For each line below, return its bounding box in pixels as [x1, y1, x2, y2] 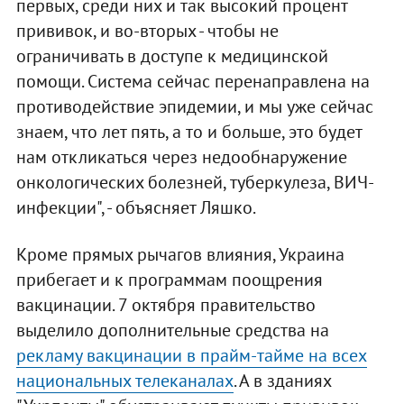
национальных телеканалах [15, 369, 234, 393]
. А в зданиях [233, 369, 331, 393]
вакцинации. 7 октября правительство [15, 293, 316, 317]
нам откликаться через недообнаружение [15, 145, 347, 170]
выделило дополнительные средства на [15, 318, 329, 343]
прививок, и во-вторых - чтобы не [15, 19, 279, 43]
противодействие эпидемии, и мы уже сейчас [15, 95, 373, 119]
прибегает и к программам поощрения [15, 268, 323, 292]
